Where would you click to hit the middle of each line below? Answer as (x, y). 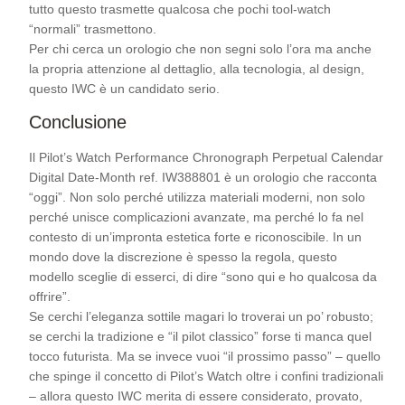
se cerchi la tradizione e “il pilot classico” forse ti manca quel (200, 337)
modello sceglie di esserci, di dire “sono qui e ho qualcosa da (203, 277)
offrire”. (50, 297)
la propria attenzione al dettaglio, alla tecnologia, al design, (197, 68)
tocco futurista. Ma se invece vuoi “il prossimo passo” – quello (205, 357)
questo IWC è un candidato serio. (124, 88)
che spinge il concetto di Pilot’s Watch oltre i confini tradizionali (206, 377)
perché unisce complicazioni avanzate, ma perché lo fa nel (196, 217)
